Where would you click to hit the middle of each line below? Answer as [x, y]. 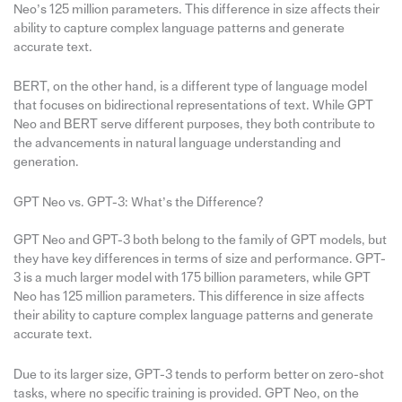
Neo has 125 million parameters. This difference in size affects [188, 297]
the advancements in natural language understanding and [177, 144]
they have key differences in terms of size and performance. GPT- [199, 259]
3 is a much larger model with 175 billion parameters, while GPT [192, 278]
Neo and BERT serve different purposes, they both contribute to [194, 125]
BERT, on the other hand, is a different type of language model [190, 87]
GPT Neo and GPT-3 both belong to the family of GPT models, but [200, 240]
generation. [46, 162]
